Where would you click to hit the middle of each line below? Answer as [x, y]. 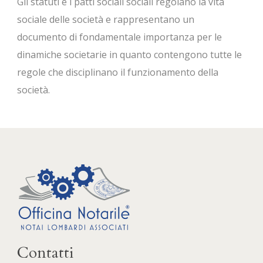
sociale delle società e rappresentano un [106, 19]
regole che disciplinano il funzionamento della [118, 72]
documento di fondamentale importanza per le [119, 37]
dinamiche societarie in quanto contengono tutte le [129, 54]
